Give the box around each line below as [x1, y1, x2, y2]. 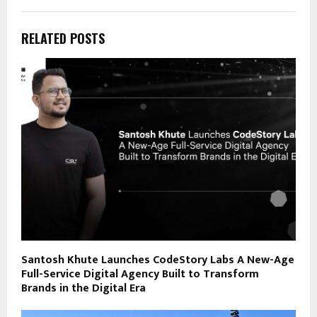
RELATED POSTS [21, 28, 105, 47]
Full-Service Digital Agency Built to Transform [21, 265, 259, 284]
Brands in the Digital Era [21, 279, 146, 299]
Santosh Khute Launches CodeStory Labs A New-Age [21, 250, 294, 270]
